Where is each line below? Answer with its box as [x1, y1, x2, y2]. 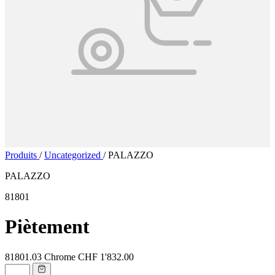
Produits [5, 150, 39, 160]
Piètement [5, 215, 90, 238]
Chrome [44, 251, 76, 262]
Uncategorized [44, 150, 103, 160]
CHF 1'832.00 [78, 251, 134, 262]
